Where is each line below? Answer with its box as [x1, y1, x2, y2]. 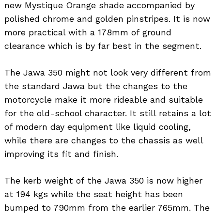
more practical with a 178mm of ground [4, 27, 171, 38]
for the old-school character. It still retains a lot [4, 108, 211, 119]
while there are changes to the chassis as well [4, 135, 203, 146]
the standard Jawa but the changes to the [4, 81, 187, 92]
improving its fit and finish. [4, 149, 118, 159]
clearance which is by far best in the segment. [4, 41, 201, 51]
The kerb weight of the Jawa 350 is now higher [4, 175, 202, 186]
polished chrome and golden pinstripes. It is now [4, 14, 210, 24]
